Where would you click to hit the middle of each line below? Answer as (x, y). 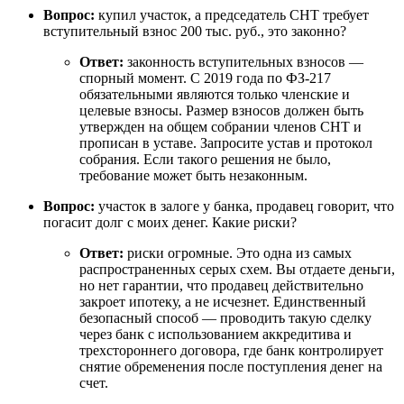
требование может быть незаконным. (193, 175)
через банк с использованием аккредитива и (216, 334)
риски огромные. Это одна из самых (238, 253)
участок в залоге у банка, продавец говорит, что (244, 206)
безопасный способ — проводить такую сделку (225, 318)
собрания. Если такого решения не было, (205, 159)
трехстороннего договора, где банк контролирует (231, 350)
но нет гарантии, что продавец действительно (221, 285)
